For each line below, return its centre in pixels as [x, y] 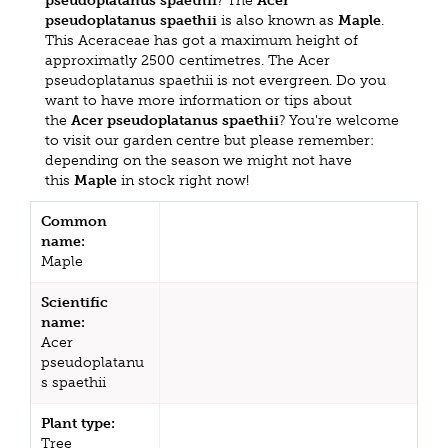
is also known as [277, 20]
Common [74, 221]
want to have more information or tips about [198, 100]
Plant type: [78, 423]
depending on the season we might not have [198, 160]
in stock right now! [183, 180]
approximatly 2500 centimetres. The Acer [187, 60]
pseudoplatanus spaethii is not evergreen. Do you [215, 80]
